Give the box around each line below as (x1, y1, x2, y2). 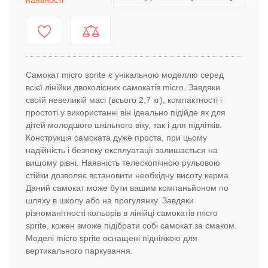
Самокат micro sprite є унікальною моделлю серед (26, 70, 224, 80)
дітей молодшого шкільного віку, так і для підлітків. (26, 120, 222, 130)
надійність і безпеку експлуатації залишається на (26, 145, 218, 155)
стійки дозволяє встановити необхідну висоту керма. (26, 170, 231, 180)
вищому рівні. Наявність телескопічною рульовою (26, 158, 220, 167)
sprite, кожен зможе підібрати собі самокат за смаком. (26, 221, 237, 230)
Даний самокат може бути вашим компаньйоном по (26, 183, 229, 193)
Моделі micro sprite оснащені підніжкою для (26, 233, 197, 243)
